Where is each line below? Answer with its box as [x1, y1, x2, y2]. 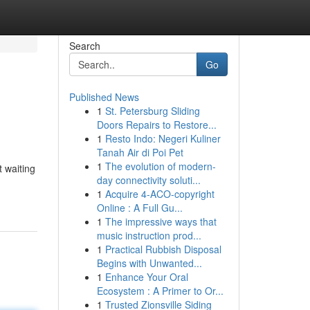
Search [69, 39, 100, 53]
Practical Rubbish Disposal [104, 242, 221, 256]
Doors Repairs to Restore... [96, 118, 217, 131]
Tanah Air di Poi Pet [96, 145, 183, 159]
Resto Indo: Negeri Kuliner [104, 131, 221, 145]
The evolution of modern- [104, 159, 216, 173]
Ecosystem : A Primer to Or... [96, 284, 224, 298]
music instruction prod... [96, 228, 201, 242]
